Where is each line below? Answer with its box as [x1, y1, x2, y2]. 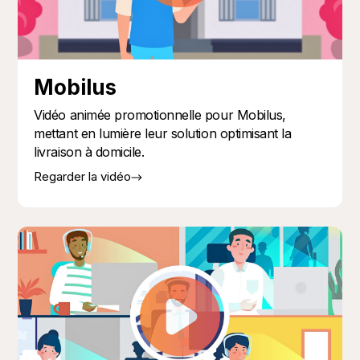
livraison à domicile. [34, 144, 145, 161]
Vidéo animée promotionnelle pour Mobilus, [34, 107, 286, 124]
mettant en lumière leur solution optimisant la [34, 125, 292, 142]
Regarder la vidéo [34, 169, 132, 185]
